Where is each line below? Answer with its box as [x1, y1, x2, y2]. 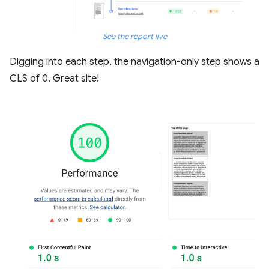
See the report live [102, 32, 167, 42]
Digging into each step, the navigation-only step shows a [10, 56, 259, 68]
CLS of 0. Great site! [10, 73, 99, 85]
